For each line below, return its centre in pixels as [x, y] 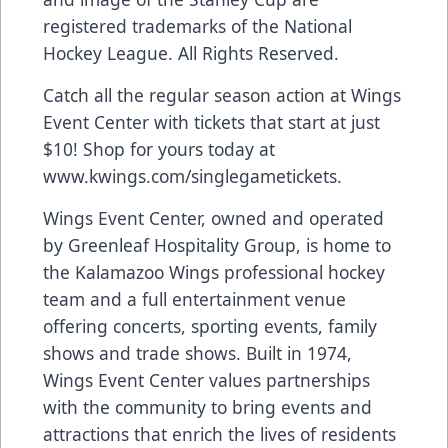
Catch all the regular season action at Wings [222, 95]
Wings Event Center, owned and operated [213, 218]
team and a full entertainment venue [194, 299]
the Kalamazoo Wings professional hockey [214, 272]
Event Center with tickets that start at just [211, 122]
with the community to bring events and [207, 407]
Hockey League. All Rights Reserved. [191, 53]
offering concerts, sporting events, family [210, 326]
